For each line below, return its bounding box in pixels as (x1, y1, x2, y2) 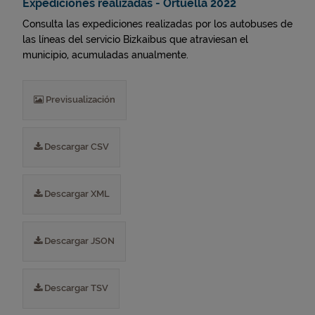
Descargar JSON (42, 236, 115, 246)
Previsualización (44, 94, 115, 105)
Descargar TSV (42, 283, 108, 293)
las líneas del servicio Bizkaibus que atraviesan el (22, 34, 248, 45)
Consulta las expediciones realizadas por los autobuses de (22, 18, 292, 30)
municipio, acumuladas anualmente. (22, 49, 188, 60)
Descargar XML (42, 188, 110, 199)
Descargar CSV (42, 141, 109, 152)
